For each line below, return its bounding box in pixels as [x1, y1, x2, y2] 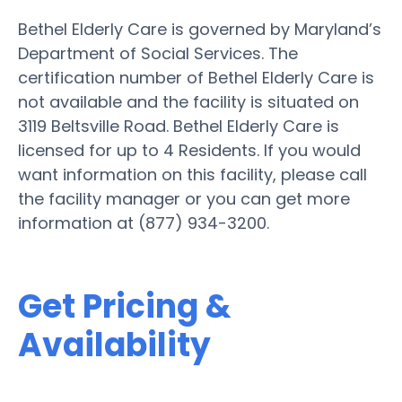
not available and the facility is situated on [18, 90, 359, 113]
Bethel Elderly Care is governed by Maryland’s [18, 17, 381, 40]
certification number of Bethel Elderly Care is [18, 66, 374, 89]
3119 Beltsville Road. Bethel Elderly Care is [18, 114, 339, 137]
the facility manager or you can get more [18, 187, 350, 210]
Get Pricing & [18, 283, 232, 329]
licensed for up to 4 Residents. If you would [18, 138, 361, 162]
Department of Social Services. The [18, 41, 298, 65]
